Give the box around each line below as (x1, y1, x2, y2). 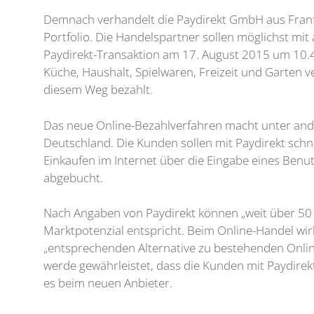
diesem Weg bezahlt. (43, 81, 161, 97)
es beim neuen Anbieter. (43, 275, 172, 291)
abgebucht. (43, 169, 103, 186)
